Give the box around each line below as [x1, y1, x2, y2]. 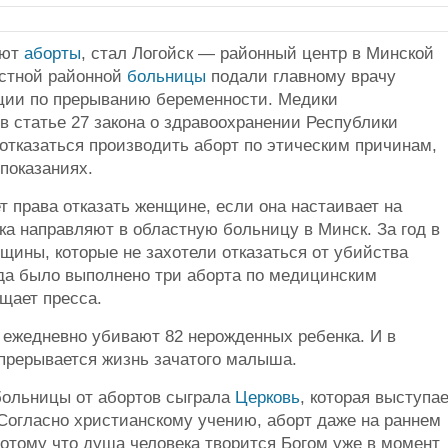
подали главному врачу [206, 67, 396, 87]
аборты [24, 44, 81, 64]
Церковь [235, 388, 300, 408]
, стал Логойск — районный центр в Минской [81, 44, 434, 64]
